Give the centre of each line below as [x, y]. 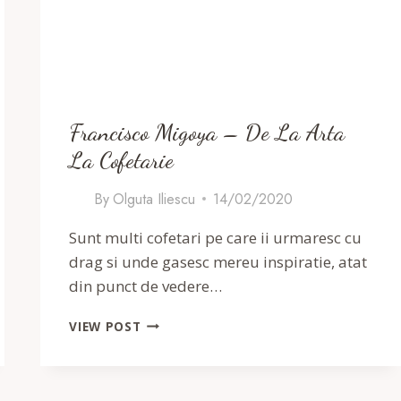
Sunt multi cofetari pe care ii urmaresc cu [216, 237]
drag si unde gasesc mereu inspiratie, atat [218, 261]
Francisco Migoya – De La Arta [207, 132]
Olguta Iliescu [154, 199]
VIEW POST [105, 326]
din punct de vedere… [146, 286]
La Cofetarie [122, 159]
